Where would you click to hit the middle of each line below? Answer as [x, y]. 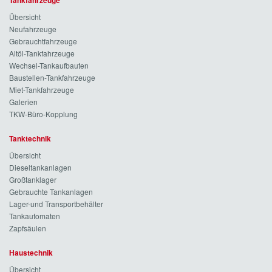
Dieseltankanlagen [40, 167]
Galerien [23, 102]
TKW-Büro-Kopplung [43, 114]
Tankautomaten [35, 216]
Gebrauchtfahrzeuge [43, 41]
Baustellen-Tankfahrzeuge [52, 77]
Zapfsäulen [28, 228]
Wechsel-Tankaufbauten [49, 65]
